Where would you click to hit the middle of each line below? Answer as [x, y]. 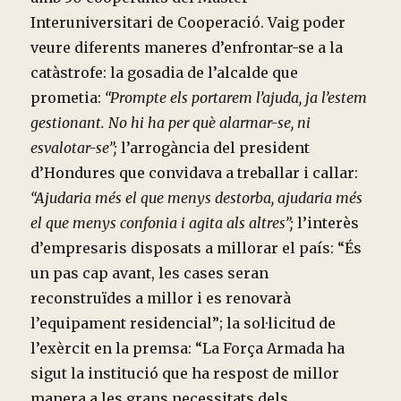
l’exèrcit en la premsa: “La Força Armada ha [188, 349]
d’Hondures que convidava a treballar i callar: [195, 173]
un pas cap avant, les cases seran [150, 273]
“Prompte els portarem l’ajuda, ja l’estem [236, 98]
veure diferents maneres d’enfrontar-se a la [187, 48]
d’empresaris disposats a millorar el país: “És [196, 248]
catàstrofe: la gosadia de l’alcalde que [165, 73]
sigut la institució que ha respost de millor [185, 374]
